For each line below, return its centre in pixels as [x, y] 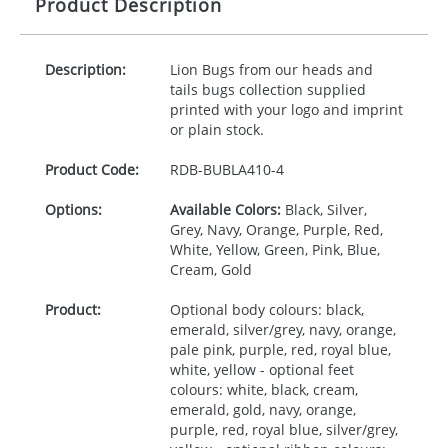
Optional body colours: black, [266, 309]
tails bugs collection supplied [267, 89]
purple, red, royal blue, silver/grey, [283, 429]
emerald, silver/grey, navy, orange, [282, 329]
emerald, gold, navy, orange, [262, 409]
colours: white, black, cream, [263, 389]
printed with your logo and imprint [286, 109]
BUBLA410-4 [243, 169]
